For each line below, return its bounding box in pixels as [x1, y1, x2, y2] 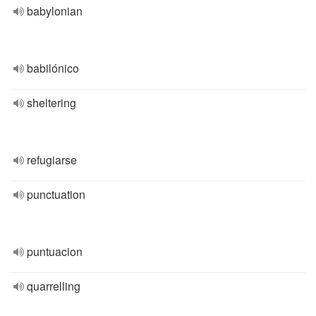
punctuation [27, 186, 85, 202]
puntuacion [27, 243, 83, 260]
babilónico [27, 60, 79, 76]
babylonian [27, 3, 83, 19]
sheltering [27, 95, 76, 111]
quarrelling [27, 278, 80, 294]
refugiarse [27, 152, 77, 168]
